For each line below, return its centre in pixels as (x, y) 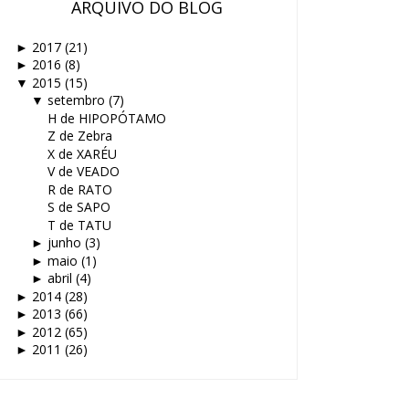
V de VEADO (83, 172)
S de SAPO (79, 207)
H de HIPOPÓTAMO (106, 118)
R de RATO (79, 189)
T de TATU (79, 225)
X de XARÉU (82, 153)
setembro (76, 100)
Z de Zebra (79, 136)
